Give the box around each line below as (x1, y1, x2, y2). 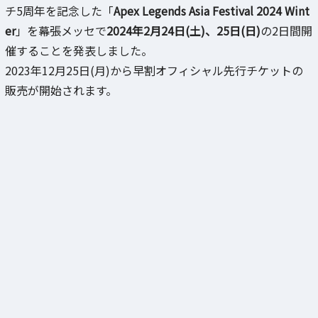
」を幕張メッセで (16, 21, 106, 39)
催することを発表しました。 (5, 41, 153, 59)
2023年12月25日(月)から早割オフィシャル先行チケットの (5, 61, 303, 79)
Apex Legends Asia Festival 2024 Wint (114, 1, 309, 19)
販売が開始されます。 (5, 81, 117, 99)
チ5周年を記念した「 (5, 1, 114, 19)
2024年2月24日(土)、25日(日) (106, 21, 261, 39)
